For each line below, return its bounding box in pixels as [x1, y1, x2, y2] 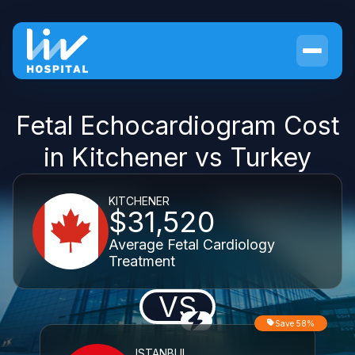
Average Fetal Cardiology [109, 235, 275, 253]
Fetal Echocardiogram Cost [15, 110, 340, 141]
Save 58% [275, 319, 315, 328]
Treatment [109, 252, 175, 269]
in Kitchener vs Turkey [44, 142, 311, 173]
